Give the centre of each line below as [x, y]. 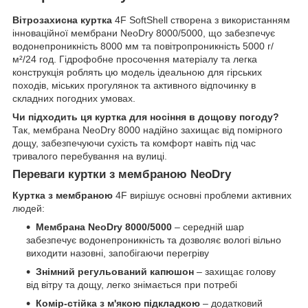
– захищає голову [235, 271]
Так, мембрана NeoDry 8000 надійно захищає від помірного [147, 130]
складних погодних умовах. [74, 99]
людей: [29, 208]
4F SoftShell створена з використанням [201, 20]
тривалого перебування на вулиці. [90, 156]
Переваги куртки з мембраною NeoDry [122, 175]
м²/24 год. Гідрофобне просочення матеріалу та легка [135, 59]
